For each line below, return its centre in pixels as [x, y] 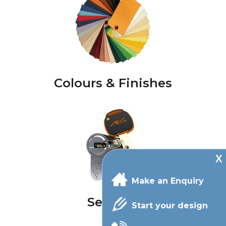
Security [113, 202]
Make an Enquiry [168, 181]
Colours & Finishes [113, 83]
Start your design [170, 206]
